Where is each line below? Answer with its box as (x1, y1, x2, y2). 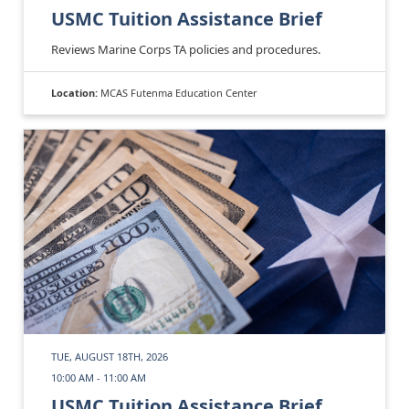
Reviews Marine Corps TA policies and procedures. (51, 40, 320, 58)
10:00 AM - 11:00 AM (51, 371, 146, 385)
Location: (51, 85, 100, 100)
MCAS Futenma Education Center (100, 85, 257, 100)
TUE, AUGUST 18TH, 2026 (51, 350, 168, 364)
